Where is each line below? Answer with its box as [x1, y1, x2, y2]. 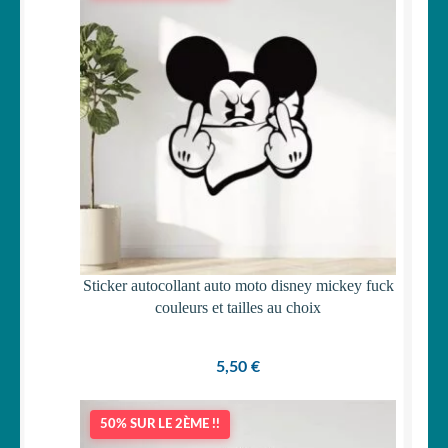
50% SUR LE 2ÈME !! [100, 418, 220, 432]
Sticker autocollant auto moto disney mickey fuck [82, 276, 394, 294]
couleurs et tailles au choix [155, 298, 321, 316]
